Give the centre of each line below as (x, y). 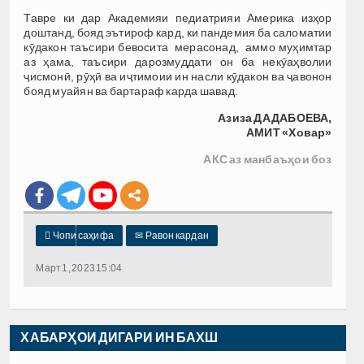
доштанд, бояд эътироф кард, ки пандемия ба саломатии (178, 33)
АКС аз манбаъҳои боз (268, 160)
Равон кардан (176, 236)
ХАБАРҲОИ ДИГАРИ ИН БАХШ (119, 338)
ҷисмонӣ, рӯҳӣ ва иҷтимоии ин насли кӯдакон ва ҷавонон (178, 77)
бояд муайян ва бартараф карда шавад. (131, 91)
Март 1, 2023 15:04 (79, 269)
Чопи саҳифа (82, 236)
